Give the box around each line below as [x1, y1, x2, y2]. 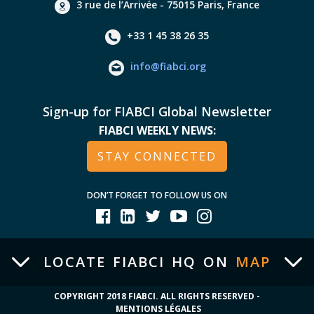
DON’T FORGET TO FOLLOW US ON [87, 189, 227, 202]
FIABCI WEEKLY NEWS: [98, 123, 216, 139]
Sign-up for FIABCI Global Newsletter [43, 103, 271, 121]
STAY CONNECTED [97, 149, 217, 165]
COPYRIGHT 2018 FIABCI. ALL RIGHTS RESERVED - [54, 290, 260, 303]
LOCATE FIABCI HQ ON [43, 252, 235, 272]
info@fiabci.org [130, 60, 206, 74]
